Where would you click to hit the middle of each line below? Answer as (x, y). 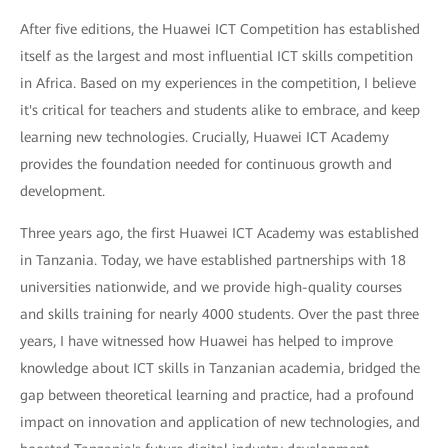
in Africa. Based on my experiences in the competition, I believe (218, 82)
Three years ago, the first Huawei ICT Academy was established (219, 232)
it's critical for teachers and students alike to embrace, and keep (220, 109)
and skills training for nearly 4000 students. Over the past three (219, 313)
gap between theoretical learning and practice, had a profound (217, 394)
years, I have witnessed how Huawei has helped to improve (206, 340)
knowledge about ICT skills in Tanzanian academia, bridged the (220, 367)
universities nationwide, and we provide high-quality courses (211, 286)
